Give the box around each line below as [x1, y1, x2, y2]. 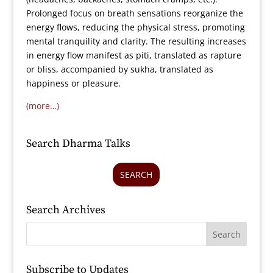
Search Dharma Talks [26, 136, 130, 151]
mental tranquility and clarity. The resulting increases [26, 35, 246, 47]
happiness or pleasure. [26, 77, 121, 89]
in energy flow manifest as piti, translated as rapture [26, 49, 241, 61]
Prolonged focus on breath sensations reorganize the [26, 7, 243, 19]
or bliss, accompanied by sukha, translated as [26, 63, 213, 75]
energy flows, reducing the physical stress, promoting [26, 21, 245, 33]
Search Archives [26, 203, 105, 217]
